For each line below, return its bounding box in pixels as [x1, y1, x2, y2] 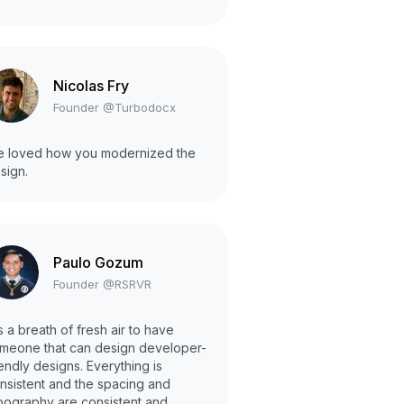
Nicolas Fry [53, 76, 129, 95]
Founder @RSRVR [53, 276, 151, 291]
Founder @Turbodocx [53, 99, 176, 115]
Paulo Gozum [53, 252, 143, 271]
